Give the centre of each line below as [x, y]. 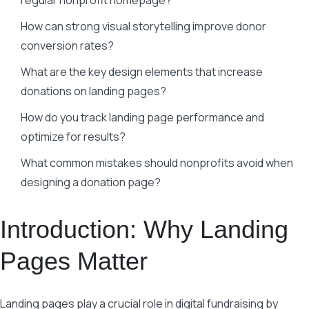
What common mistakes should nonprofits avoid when [157, 163]
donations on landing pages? [93, 91]
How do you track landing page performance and [142, 117]
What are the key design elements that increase [142, 72]
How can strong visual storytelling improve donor [143, 26]
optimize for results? [73, 137]
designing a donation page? [91, 182]
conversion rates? [67, 46]
